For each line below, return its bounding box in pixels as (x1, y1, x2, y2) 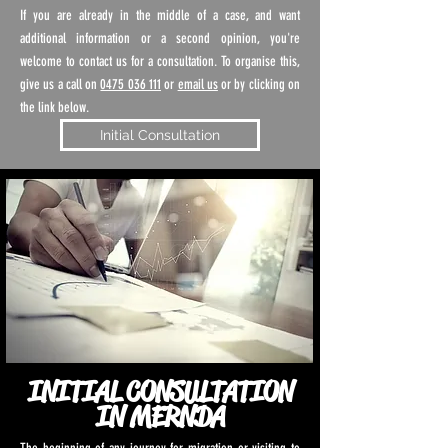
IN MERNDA (95, 399, 225, 434)
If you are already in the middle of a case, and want (20, 7, 300, 24)
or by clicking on (217, 76, 301, 93)
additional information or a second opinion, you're (20, 30, 300, 47)
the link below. (20, 99, 89, 116)
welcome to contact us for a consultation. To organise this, (20, 53, 300, 70)
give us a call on (20, 76, 101, 93)
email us (177, 76, 218, 93)
